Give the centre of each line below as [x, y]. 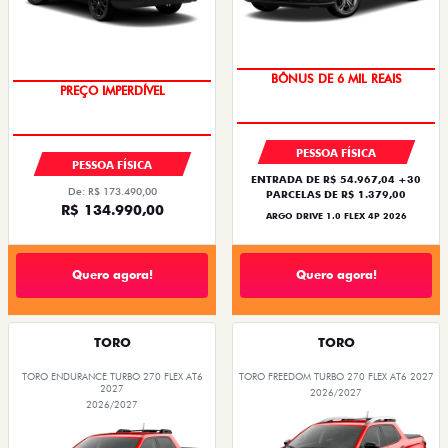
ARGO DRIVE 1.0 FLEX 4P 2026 [336, 215]
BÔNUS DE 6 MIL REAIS [336, 78]
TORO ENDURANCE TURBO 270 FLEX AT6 [112, 376]
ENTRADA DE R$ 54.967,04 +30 [336, 178]
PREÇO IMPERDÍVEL [112, 90]
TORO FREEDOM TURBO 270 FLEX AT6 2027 [336, 376]
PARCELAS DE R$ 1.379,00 [336, 193]
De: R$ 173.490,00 [112, 190]
